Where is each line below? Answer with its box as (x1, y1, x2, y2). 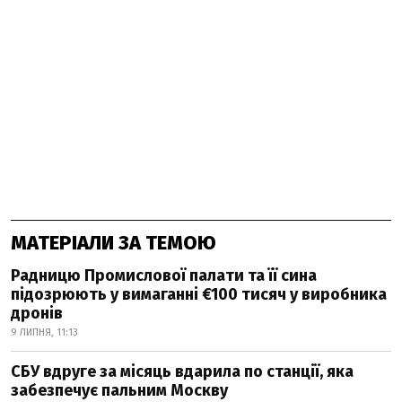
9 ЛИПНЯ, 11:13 (11, 327, 78, 338)
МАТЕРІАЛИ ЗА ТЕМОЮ (11, 231, 216, 255)
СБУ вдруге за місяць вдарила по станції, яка (11, 362, 354, 381)
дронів (11, 303, 63, 323)
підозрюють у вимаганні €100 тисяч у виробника (11, 284, 387, 304)
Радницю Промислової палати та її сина (11, 266, 317, 285)
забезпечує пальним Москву (11, 380, 228, 400)
